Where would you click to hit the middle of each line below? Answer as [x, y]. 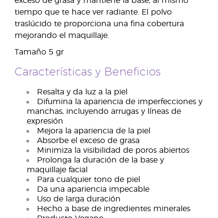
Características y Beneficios [88, 72]
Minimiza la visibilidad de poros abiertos [113, 150]
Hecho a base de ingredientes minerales [114, 209]
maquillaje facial [57, 170]
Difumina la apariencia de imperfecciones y [120, 102]
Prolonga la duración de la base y [100, 160]
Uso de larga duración [79, 199]
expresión [45, 121]
